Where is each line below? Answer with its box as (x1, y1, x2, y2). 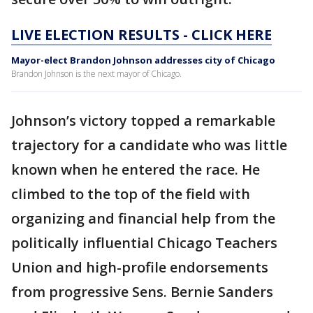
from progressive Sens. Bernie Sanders (11, 282, 273, 301)
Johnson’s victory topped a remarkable (11, 111, 275, 130)
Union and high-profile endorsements (11, 258, 268, 277)
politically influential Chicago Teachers (11, 233, 277, 252)
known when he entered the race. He (11, 160, 260, 179)
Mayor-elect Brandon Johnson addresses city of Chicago (11, 54, 275, 66)
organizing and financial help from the (11, 209, 275, 228)
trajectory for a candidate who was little (11, 136, 287, 154)
